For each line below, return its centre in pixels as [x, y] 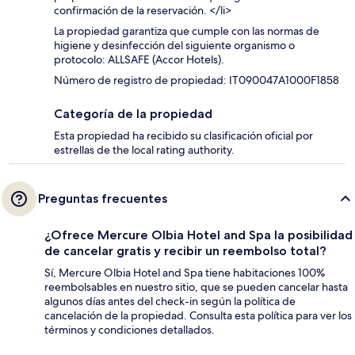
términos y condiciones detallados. [130, 330]
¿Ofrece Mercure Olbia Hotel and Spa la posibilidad [198, 235]
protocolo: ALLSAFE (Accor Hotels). [139, 60]
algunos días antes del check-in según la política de [170, 302]
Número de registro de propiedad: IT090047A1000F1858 [197, 80]
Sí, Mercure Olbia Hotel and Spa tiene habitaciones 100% [185, 273]
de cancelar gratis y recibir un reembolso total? [185, 251]
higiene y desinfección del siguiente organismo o [174, 46]
